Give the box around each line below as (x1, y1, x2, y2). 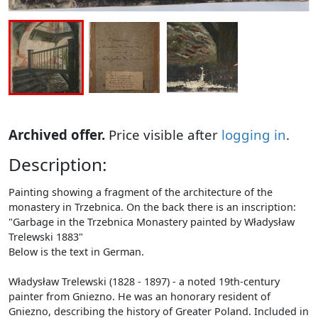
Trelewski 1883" (9, 230, 83, 244)
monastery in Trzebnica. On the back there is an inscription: (9, 200, 296, 214)
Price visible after (105, 126, 221, 144)
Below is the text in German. (9, 245, 144, 259)
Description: (9, 153, 107, 177)
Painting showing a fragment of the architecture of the (9, 185, 273, 199)
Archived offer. (9, 126, 105, 144)
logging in (221, 126, 286, 144)
